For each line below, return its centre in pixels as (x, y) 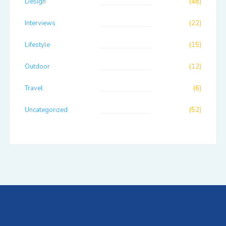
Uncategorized (46, 110)
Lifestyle (37, 45)
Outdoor (37, 67)
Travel (34, 88)
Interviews (40, 23)
